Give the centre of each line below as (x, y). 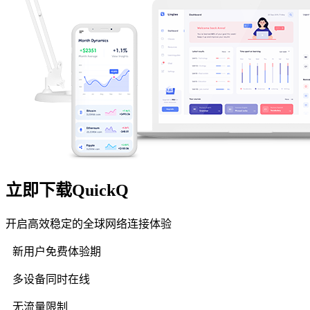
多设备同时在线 (51, 279)
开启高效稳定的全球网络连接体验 (89, 224)
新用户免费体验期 (57, 251)
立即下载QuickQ (67, 190)
